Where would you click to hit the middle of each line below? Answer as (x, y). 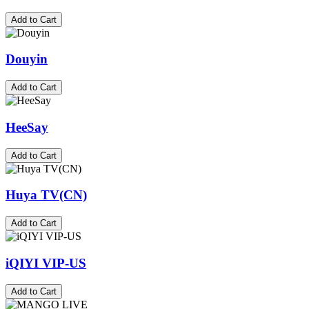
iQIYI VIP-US (46, 263)
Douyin (27, 59)
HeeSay (27, 127)
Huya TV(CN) (46, 195)
